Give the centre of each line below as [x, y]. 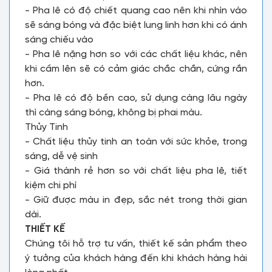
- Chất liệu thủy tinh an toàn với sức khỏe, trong [136, 142]
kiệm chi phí [51, 185]
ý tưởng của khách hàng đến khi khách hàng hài [136, 258]
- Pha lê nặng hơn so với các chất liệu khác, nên [136, 54]
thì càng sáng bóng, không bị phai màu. [114, 113]
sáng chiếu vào [59, 40]
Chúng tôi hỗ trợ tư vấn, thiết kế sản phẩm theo [136, 244]
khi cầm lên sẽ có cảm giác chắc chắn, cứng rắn [136, 69]
